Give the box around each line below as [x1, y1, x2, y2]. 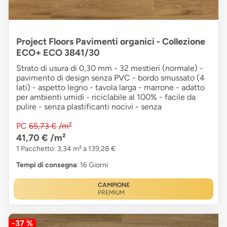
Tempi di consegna [16, 161, 77, 170]
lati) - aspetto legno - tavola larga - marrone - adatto [16, 83, 205, 93]
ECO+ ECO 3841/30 [16, 47, 100, 59]
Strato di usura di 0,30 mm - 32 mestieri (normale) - [16, 63, 203, 73]
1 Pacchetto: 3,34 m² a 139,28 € [16, 144, 116, 154]
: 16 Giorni [77, 161, 108, 170]
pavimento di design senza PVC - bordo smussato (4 [16, 73, 205, 83]
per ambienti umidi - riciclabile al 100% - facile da [16, 92, 196, 102]
